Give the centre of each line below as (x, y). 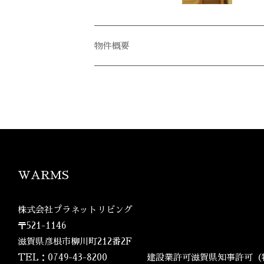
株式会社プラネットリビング (75, 209)
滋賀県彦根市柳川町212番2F (75, 241)
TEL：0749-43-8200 (62, 257)
